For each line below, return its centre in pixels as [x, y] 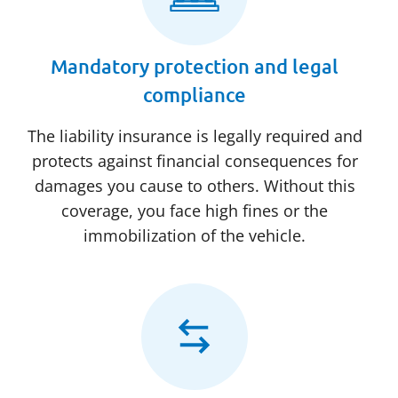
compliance [195, 95]
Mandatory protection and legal [195, 67]
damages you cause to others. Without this [195, 186]
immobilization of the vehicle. [195, 236]
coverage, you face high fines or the [195, 211]
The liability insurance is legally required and [195, 136]
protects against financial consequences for [195, 161]
